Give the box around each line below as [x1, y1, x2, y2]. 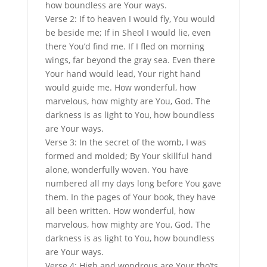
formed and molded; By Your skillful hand [45, 150, 212, 162]
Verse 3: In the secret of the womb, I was [45, 136, 206, 148]
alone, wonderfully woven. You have [45, 163, 188, 175]
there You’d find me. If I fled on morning [45, 40, 204, 52]
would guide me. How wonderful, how [45, 81, 196, 93]
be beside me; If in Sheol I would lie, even [45, 26, 211, 38]
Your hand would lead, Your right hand [45, 67, 201, 79]
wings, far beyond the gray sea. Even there [45, 54, 215, 66]
